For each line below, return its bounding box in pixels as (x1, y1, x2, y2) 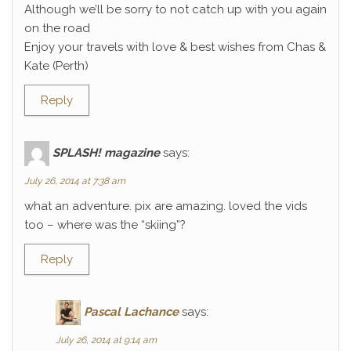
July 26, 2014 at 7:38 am (24, 175, 125, 186)
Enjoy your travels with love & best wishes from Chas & (24, 40, 326, 54)
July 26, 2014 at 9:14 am (56, 335, 157, 346)
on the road (24, 21, 90, 35)
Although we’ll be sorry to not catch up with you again (24, 2, 327, 16)
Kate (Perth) (24, 59, 89, 73)
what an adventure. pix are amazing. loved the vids (24, 199, 307, 213)
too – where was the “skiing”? (24, 218, 186, 232)
